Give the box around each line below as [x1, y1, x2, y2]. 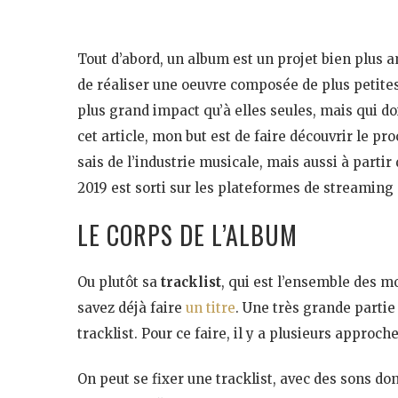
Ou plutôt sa [77, 273, 161, 291]
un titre [186, 298, 235, 316]
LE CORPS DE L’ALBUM [77, 216, 298, 253]
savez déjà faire [77, 298, 186, 316]
